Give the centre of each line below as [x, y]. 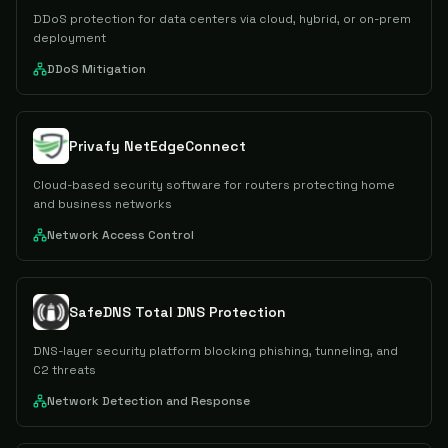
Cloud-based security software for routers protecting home [214, 185]
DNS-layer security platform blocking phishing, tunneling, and [215, 351]
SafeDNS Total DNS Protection [177, 312]
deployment [69, 38]
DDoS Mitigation [96, 69]
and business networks [102, 204]
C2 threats [64, 370]
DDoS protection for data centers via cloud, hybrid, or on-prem [222, 19]
